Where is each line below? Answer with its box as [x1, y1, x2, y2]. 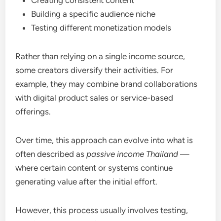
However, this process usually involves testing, [15, 205, 188, 215]
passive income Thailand [86, 148, 179, 159]
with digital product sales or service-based [15, 92, 174, 103]
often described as [15, 148, 87, 159]
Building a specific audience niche [31, 8, 156, 19]
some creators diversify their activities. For [15, 65, 174, 75]
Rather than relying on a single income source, [15, 51, 185, 61]
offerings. [15, 106, 51, 116]
